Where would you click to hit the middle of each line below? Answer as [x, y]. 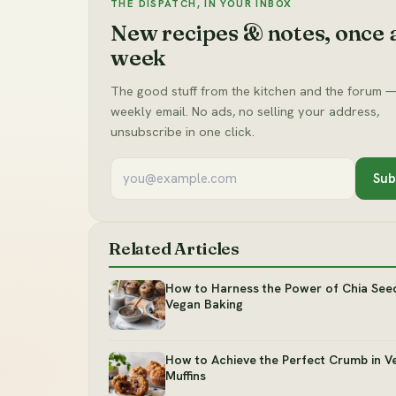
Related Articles [174, 249]
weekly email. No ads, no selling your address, [245, 111]
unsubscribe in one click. [183, 132]
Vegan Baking [204, 305]
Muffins [186, 376]
